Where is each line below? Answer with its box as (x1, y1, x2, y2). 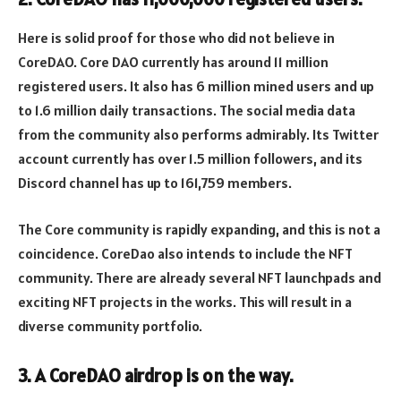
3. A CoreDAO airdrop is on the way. (18, 364, 294, 388)
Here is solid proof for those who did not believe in (18, 29, 335, 47)
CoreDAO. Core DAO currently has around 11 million (18, 53, 328, 72)
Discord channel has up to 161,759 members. (18, 174, 292, 192)
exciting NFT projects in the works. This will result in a (18, 292, 352, 311)
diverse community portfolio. (18, 316, 202, 335)
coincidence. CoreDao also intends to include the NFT (18, 243, 353, 262)
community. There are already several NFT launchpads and (18, 268, 381, 286)
